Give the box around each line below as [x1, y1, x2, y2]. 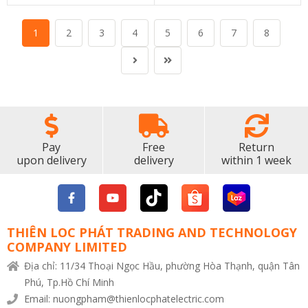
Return [239, 140, 274, 155]
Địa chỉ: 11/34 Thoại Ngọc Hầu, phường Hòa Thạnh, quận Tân [24, 259, 300, 272]
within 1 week [221, 153, 291, 168]
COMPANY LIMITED [7, 239, 127, 255]
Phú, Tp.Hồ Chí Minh [24, 276, 114, 289]
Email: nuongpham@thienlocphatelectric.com [24, 292, 224, 305]
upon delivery [16, 153, 87, 168]
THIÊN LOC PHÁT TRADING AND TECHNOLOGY [7, 224, 297, 241]
